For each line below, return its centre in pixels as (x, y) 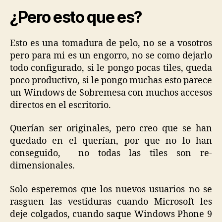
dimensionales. (42, 166)
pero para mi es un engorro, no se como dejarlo (111, 55)
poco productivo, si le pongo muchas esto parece (111, 80)
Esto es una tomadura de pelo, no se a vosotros (111, 43)
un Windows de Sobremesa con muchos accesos (111, 93)
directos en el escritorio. (60, 105)
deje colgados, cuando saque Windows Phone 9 (111, 214)
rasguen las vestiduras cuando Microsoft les (111, 202)
